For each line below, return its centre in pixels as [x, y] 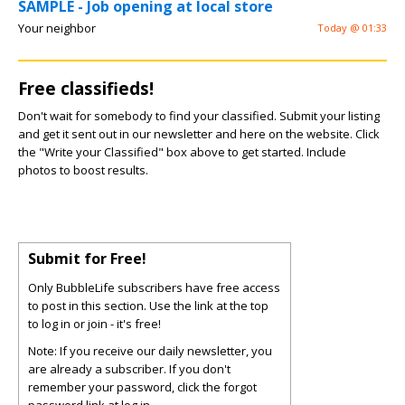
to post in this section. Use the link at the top [148, 306]
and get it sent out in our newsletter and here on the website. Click [199, 134]
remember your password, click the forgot [142, 387]
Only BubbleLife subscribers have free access [154, 288]
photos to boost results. [83, 170]
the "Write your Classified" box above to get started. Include [182, 152]
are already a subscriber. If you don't [129, 369]
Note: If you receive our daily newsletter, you [150, 351]
